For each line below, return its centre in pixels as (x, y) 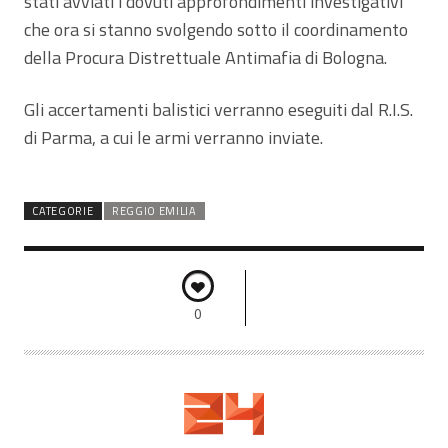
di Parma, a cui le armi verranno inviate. (173, 137)
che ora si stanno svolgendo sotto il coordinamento (216, 29)
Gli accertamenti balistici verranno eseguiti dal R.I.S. (218, 109)
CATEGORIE (63, 210)
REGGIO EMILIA (154, 210)
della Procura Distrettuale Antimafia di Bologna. (205, 57)
